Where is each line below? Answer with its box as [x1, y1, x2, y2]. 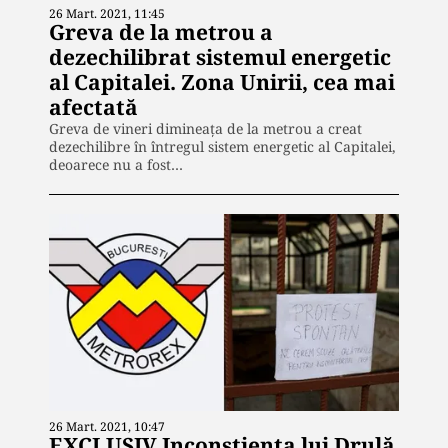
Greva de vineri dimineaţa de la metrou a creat [49, 119, 362, 139]
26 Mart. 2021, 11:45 [49, 5, 165, 23]
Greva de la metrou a [49, 18, 273, 47]
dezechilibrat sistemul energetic [49, 43, 391, 72]
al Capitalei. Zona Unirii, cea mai [49, 68, 395, 97]
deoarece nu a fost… [49, 155, 183, 175]
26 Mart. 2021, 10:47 [49, 417, 165, 435]
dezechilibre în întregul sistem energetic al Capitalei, [49, 137, 396, 157]
